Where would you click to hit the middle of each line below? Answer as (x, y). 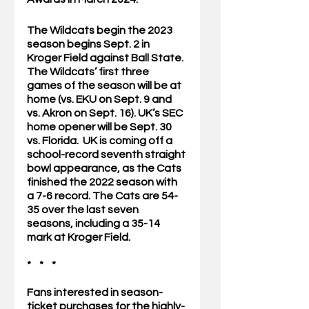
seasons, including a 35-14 (94, 224)
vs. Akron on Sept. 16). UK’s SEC (106, 113)
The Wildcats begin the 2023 (101, 31)
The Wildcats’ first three (89, 72)
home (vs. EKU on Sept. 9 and (100, 100)
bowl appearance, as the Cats (105, 169)
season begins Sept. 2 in (89, 44)
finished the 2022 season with (103, 182)
